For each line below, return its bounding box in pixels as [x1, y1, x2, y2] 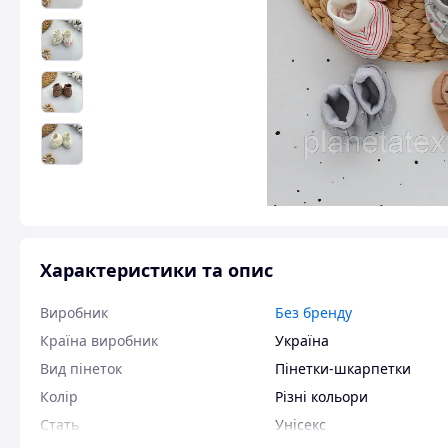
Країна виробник [40, 331, 158, 350]
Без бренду [275, 303, 352, 322]
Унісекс [275, 415, 326, 434]
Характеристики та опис [40, 258, 273, 282]
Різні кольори [275, 387, 368, 406]
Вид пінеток [40, 359, 122, 378]
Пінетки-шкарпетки [275, 359, 411, 378]
